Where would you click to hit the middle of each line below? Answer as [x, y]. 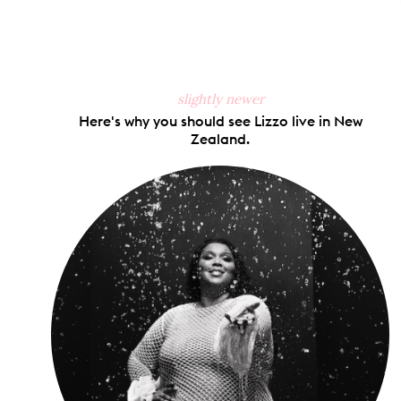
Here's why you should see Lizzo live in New [220, 121]
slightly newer [220, 99]
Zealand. [220, 139]
